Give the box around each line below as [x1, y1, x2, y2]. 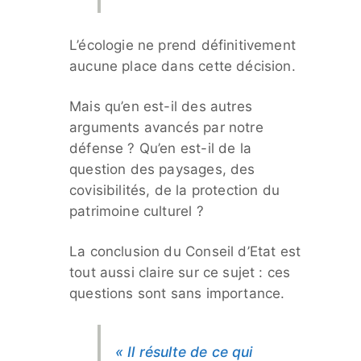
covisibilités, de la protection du [69, 181, 280, 198]
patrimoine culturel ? [69, 202, 204, 219]
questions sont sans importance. [69, 284, 285, 301]
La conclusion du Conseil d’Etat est [69, 243, 301, 259]
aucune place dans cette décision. [69, 57, 296, 74]
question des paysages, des [69, 160, 255, 177]
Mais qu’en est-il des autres [69, 98, 252, 114]
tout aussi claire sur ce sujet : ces [69, 263, 291, 280]
